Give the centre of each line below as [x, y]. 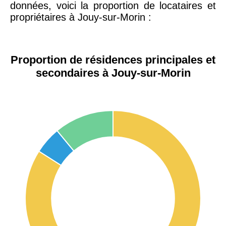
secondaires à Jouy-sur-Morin [113, 73]
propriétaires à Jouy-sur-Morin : [81, 17]
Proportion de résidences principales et [113, 60]
